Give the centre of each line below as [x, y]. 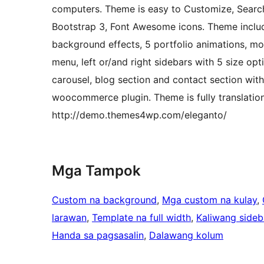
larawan [69, 218]
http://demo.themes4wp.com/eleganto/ [139, 115]
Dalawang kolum [186, 235]
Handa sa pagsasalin [98, 235]
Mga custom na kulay [209, 200]
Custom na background [104, 200]
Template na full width [141, 218]
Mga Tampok [96, 171]
